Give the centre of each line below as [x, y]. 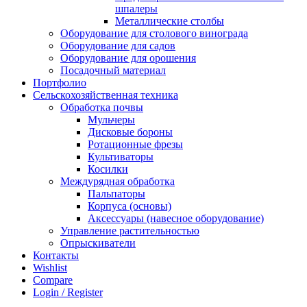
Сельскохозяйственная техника [106, 95]
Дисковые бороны [130, 132]
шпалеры [136, 9]
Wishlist [50, 268]
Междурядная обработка [118, 182]
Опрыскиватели [98, 243]
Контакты [56, 256]
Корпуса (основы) [130, 206]
